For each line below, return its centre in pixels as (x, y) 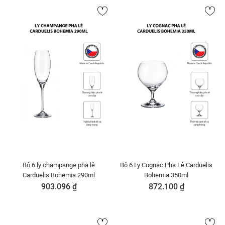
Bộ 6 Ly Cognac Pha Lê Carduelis (166, 165)
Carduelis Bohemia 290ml (59, 175)
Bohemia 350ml (166, 175)
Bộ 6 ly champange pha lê (59, 165)
